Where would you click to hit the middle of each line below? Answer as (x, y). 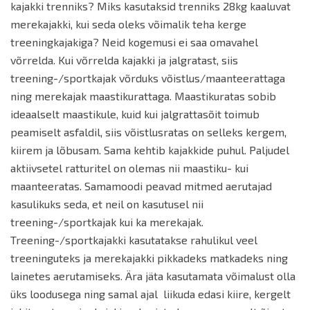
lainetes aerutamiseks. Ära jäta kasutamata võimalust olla (153, 275)
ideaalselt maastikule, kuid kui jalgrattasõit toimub (135, 113)
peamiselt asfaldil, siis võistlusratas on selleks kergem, (148, 131)
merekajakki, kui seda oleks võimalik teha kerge (128, 24)
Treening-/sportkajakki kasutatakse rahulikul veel (134, 239)
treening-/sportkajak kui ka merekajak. (107, 221)
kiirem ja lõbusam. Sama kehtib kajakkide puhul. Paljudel (150, 149)
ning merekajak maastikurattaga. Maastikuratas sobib (143, 95)
